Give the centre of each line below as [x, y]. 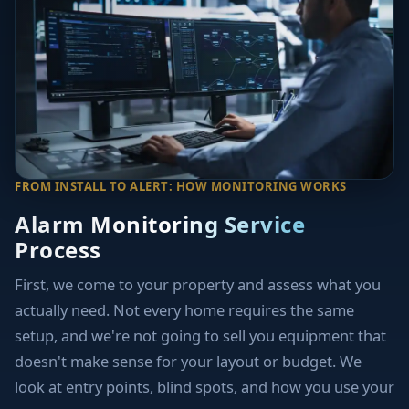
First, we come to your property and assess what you [198, 285]
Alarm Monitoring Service [160, 225]
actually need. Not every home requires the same [184, 310]
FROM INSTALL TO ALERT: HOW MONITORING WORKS [181, 187]
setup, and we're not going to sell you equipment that [200, 336]
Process [58, 250]
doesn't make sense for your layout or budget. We [188, 362]
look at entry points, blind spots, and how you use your [204, 387]
